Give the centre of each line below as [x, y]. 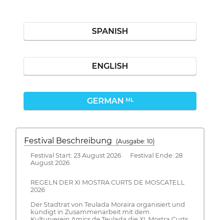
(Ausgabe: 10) [135, 141]
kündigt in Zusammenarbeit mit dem [90, 212]
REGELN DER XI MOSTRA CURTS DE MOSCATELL [107, 183]
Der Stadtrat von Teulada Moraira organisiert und [108, 205]
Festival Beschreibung [70, 141]
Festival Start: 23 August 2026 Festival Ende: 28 [106, 155]
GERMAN [106, 101]
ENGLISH [110, 66]
